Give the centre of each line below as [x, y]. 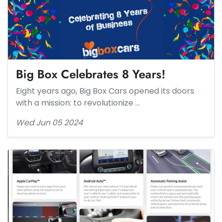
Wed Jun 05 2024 [49, 123]
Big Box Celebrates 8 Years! [91, 74]
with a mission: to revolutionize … [78, 103]
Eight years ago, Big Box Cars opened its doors [105, 91]
